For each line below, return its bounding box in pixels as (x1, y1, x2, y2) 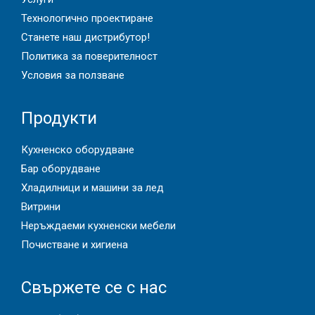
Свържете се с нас (21, 277, 167, 297)
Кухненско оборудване (21, 143, 134, 156)
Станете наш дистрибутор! (21, 30, 150, 44)
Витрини (21, 200, 60, 213)
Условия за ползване (21, 68, 124, 82)
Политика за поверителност (21, 49, 157, 63)
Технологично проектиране (21, 11, 153, 25)
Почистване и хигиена (21, 238, 128, 251)
